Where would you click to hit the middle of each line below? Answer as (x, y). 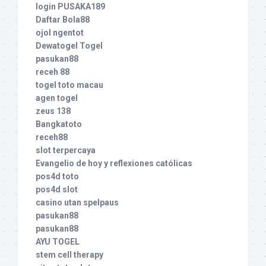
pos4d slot (57, 190)
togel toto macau (69, 85)
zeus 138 (53, 111)
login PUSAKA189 (70, 7)
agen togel (57, 98)
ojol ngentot (60, 33)
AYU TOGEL (58, 242)
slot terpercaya (66, 151)
